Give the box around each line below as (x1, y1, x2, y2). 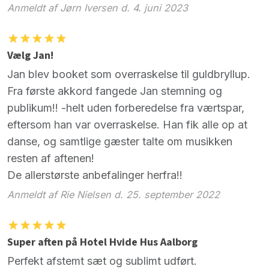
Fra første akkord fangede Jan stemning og (7, 85, 222, 98)
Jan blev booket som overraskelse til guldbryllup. (7, 68, 250, 81)
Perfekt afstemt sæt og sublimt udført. (7, 254, 197, 267)
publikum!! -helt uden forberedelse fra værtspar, (7, 101, 244, 115)
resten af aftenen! (7, 152, 94, 165)
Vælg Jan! (7, 47, 53, 63)
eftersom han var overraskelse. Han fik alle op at (7, 118, 247, 131)
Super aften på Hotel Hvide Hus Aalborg (7, 234, 198, 250)
